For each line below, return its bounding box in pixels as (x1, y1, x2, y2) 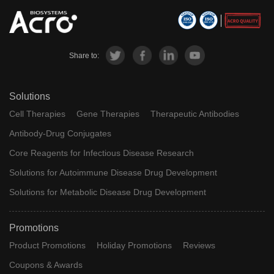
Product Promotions (9, 240, 86, 251)
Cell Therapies (9, 109, 65, 119)
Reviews (182, 240, 215, 251)
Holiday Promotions (96, 240, 172, 251)
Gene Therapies (76, 109, 139, 119)
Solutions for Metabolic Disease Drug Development (9, 187, 206, 198)
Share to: (68, 51, 99, 60)
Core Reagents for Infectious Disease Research (9, 148, 194, 158)
